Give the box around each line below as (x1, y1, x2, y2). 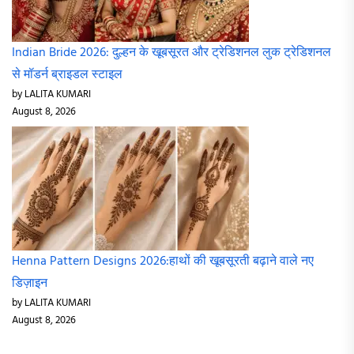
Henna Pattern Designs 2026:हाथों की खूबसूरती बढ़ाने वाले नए (12, 251, 314, 273)
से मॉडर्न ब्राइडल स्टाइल (12, 65, 122, 86)
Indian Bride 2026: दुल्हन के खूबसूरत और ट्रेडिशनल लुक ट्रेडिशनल (12, 43, 331, 64)
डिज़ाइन (12, 273, 47, 295)
